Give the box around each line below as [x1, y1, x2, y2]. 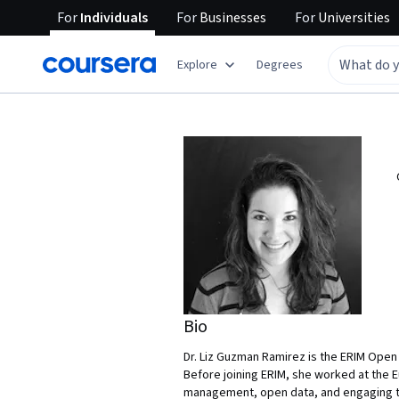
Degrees [256, 55, 303, 74]
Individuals [77, 8, 148, 28]
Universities [315, 8, 390, 28]
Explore [177, 55, 217, 74]
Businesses [197, 8, 266, 28]
